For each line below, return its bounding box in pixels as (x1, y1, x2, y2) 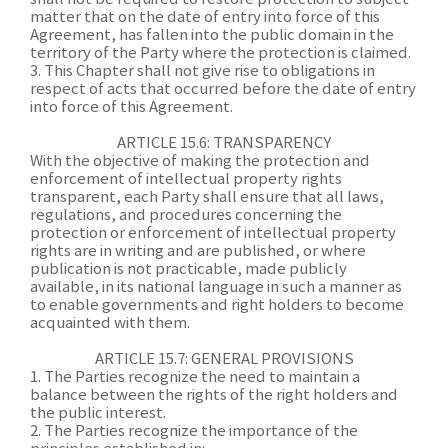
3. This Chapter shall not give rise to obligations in (30, 63, 375, 80)
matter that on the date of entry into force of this (30, 9, 380, 26)
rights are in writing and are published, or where (30, 243, 366, 260)
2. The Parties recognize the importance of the (30, 423, 358, 440)
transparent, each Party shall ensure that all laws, (30, 189, 384, 206)
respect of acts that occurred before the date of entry (30, 81, 416, 98)
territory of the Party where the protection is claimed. (30, 45, 414, 62)
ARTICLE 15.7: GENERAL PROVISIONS (94, 351, 354, 368)
